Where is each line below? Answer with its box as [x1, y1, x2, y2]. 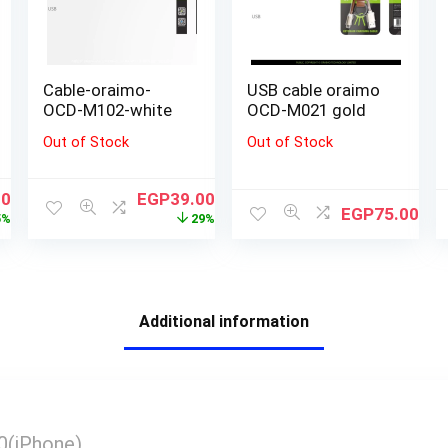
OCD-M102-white [43, 99, 173, 120]
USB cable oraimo [247, 79, 381, 100]
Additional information [139, 311, 309, 331]
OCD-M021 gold [247, 99, 367, 120]
